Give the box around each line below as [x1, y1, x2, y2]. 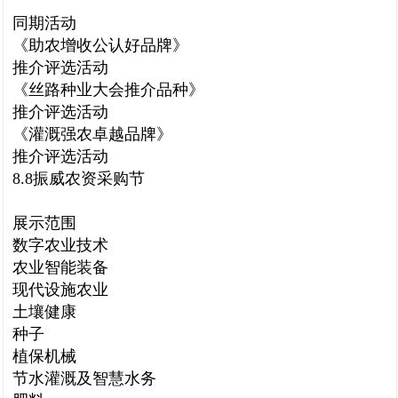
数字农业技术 [12, 236, 108, 254]
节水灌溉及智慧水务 [12, 370, 156, 387]
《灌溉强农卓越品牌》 [12, 125, 172, 143]
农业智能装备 [12, 259, 108, 276]
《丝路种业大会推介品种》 [12, 81, 204, 99]
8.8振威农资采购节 [12, 170, 145, 187]
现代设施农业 [12, 281, 108, 298]
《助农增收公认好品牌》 [12, 36, 188, 54]
